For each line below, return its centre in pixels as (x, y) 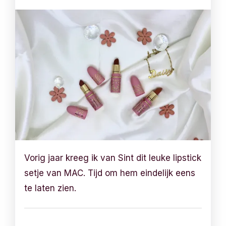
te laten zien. (50, 188)
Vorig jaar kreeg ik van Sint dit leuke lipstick (113, 158)
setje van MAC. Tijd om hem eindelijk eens (110, 173)
